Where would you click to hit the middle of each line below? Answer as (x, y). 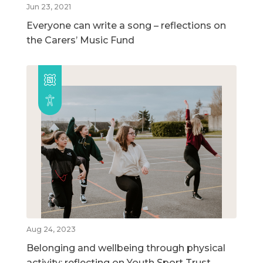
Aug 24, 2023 (51, 230)
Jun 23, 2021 (49, 6)
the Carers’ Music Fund (80, 40)
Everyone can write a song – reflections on (126, 25)
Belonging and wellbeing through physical (126, 248)
